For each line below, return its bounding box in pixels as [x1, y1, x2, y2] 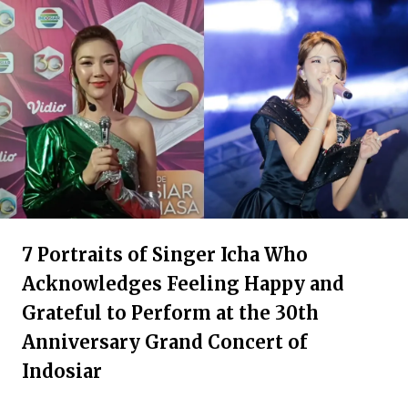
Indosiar [22, 360, 102, 382]
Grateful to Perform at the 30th [22, 301, 319, 324]
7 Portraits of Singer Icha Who [22, 243, 308, 266]
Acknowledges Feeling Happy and [22, 272, 344, 295]
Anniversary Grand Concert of [22, 331, 308, 353]
